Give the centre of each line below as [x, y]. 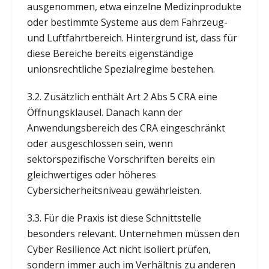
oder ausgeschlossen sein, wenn [100, 143]
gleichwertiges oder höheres [91, 174]
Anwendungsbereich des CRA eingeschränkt [126, 128]
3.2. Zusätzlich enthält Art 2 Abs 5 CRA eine [122, 96]
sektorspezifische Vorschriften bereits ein [121, 159]
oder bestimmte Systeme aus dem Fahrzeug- [127, 22]
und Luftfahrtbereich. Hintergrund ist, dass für [132, 38]
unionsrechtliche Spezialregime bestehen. [121, 69]
